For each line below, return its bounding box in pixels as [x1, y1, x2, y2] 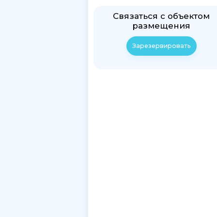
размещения [132, 21, 191, 31]
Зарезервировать [132, 42, 191, 49]
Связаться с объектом [113, 11, 210, 21]
